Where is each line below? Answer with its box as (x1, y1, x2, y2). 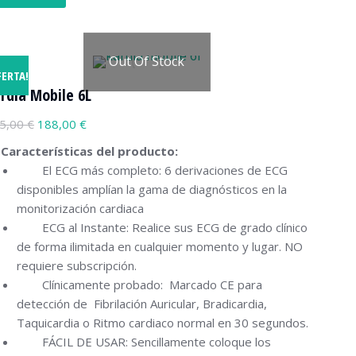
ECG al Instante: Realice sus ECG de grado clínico (17, 219, 308, 235)
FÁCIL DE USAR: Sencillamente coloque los (17, 334, 271, 350)
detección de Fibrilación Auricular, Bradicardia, (17, 296, 267, 311)
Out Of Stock (109, 52, 184, 71)
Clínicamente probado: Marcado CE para (17, 277, 262, 292)
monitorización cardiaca (17, 200, 144, 216)
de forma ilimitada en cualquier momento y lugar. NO (17, 238, 303, 254)
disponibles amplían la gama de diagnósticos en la (17, 181, 287, 197)
